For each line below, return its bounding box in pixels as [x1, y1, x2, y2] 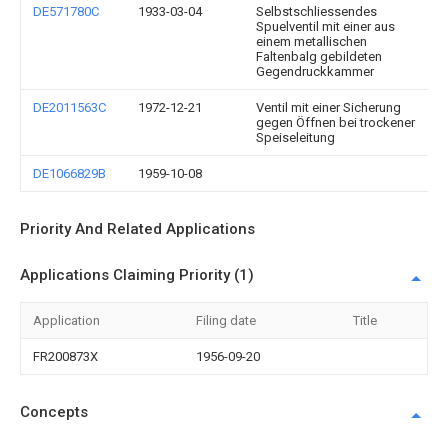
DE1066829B [33, 166, 106, 181]
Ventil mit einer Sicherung [256, 100, 401, 115]
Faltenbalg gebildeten [256, 49, 382, 64]
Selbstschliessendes [256, 4, 377, 19]
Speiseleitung [256, 130, 335, 145]
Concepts [20, 403, 88, 421]
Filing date [196, 313, 256, 328]
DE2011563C [33, 100, 106, 115]
